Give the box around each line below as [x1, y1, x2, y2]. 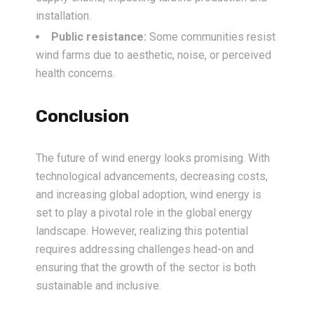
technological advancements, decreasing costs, [36, 170, 268, 184]
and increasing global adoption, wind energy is [36, 188, 261, 202]
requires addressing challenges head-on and [36, 243, 254, 257]
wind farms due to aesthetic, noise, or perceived [36, 48, 271, 62]
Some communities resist [146, 30, 275, 44]
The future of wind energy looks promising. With [36, 151, 270, 165]
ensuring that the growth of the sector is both [36, 261, 256, 275]
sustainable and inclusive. [36, 279, 161, 293]
